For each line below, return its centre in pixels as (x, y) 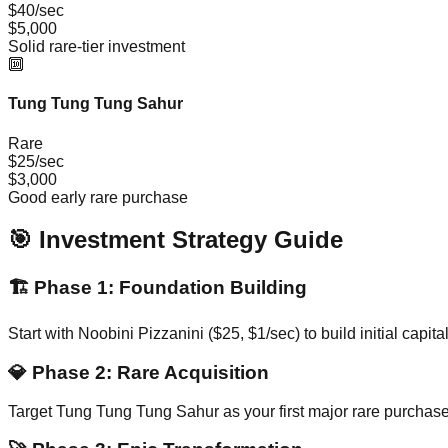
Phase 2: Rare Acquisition (148, 372)
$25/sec (36, 161)
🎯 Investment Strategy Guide (175, 240)
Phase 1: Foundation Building (168, 288)
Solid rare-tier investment (96, 46)
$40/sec (36, 10)
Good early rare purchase (98, 197)
